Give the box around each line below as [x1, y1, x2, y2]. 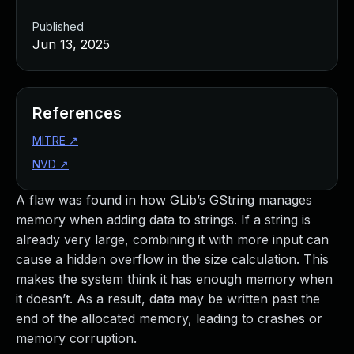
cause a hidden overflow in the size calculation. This [16, 251, 329, 267]
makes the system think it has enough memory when [16, 271, 333, 287]
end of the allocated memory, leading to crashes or [16, 311, 322, 326]
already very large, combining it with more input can [16, 232, 329, 247]
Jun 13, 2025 [32, 36, 110, 52]
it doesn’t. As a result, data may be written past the [16, 291, 320, 307]
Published [32, 20, 84, 33]
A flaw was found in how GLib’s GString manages [16, 192, 312, 208]
